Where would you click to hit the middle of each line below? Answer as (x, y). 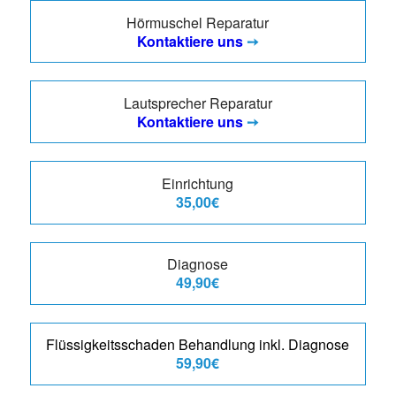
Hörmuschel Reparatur (198, 22)
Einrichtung (198, 184)
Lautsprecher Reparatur (198, 103)
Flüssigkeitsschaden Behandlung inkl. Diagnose (198, 345)
